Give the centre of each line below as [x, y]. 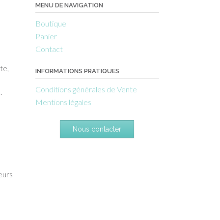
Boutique [51, 23]
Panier [46, 36]
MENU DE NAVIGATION [69, 5]
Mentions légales [63, 102]
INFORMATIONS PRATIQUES [77, 71]
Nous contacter [97, 129]
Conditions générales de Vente [86, 89]
